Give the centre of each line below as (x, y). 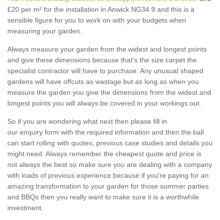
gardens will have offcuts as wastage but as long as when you (103, 82)
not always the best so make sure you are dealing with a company (110, 165)
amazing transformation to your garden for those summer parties (108, 186)
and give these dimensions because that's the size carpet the (102, 60)
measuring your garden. (45, 31)
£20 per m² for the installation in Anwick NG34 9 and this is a (101, 10)
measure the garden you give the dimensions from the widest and (109, 93)
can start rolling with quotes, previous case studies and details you (110, 143)
